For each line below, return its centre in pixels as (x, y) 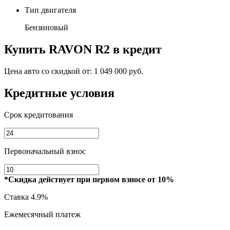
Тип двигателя (50, 10)
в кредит (136, 49)
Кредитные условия (59, 93)
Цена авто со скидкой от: (49, 71)
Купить (26, 49)
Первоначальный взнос (45, 151)
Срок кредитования (39, 114)
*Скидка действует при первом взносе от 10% (89, 179)
